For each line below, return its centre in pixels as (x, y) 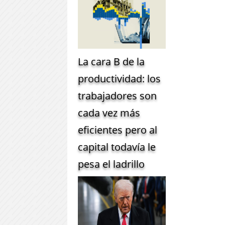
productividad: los (120, 79)
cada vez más (109, 113)
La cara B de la (111, 62)
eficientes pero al (118, 130)
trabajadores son (118, 96)
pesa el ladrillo (111, 164)
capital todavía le (117, 147)
